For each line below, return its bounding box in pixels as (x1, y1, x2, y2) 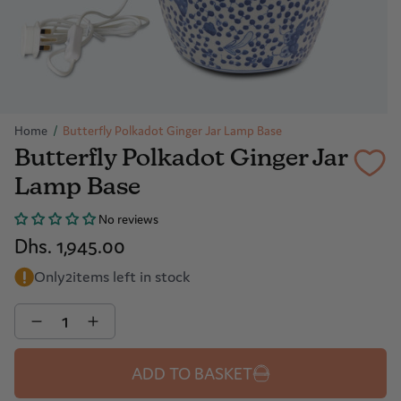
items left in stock (73, 266, 190, 286)
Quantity (13, 302, 64, 319)
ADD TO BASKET (131, 362, 252, 384)
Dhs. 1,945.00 (14, 233, 125, 259)
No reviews (98, 210, 158, 227)
